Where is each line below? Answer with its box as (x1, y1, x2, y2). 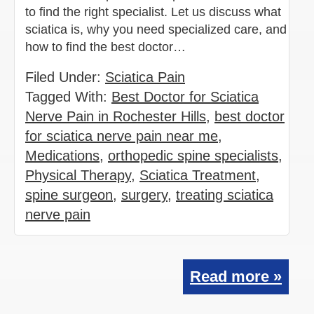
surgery (121, 186, 168, 203)
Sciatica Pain (105, 69, 185, 85)
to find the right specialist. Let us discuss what (25, 4, 281, 19)
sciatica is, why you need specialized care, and (25, 22, 287, 36)
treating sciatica (176, 186, 273, 203)
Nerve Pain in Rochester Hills (25, 108, 206, 124)
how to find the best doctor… (25, 39, 189, 54)
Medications (25, 147, 100, 163)
